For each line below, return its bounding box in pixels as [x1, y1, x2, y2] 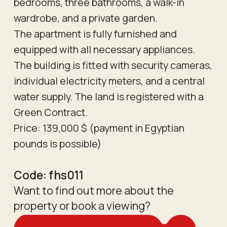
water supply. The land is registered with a [13, 89, 204, 103]
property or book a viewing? [13, 198, 150, 213]
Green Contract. [13, 105, 88, 119]
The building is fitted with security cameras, [13, 58, 212, 72]
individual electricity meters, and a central [13, 73, 205, 88]
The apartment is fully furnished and [13, 26, 177, 41]
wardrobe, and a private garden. [13, 11, 158, 25]
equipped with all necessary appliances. [13, 42, 195, 56]
